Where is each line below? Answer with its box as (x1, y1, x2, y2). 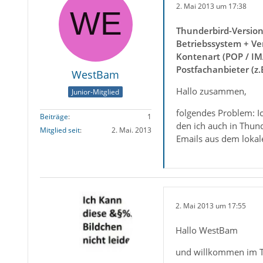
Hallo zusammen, (176, 85, 247, 97)
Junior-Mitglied (72, 87, 120, 97)
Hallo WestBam (175, 224, 238, 236)
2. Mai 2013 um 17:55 (175, 200, 246, 211)
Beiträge (39, 112, 68, 122)
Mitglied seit (39, 125, 80, 136)
